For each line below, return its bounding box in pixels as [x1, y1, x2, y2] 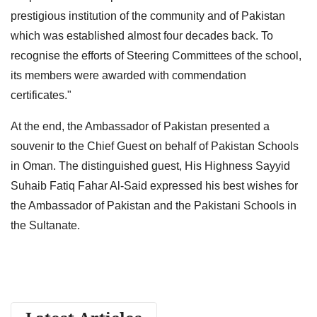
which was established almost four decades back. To [11, 29, 273, 42]
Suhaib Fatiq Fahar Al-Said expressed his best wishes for [11, 179, 298, 192]
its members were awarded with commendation [11, 69, 246, 81]
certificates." [11, 88, 71, 101]
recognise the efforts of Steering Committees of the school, [11, 49, 301, 62]
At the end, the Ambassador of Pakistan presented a [11, 120, 270, 132]
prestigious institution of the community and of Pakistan [11, 9, 285, 22]
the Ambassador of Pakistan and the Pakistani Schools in [11, 199, 296, 212]
